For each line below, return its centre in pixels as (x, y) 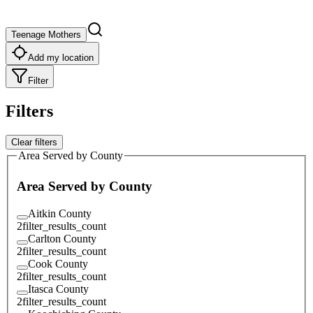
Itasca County (58, 289)
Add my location (61, 57)
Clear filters (34, 142)
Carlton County (62, 238)
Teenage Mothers (46, 34)
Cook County (58, 263)
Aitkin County (60, 213)
